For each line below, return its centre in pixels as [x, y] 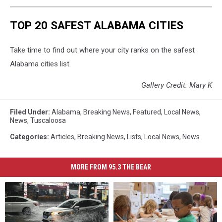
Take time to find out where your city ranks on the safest [102, 50]
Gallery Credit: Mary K [177, 85]
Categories [28, 137]
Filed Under [29, 112]
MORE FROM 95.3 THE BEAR [111, 167]
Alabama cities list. [41, 64]
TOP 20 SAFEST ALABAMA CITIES [97, 25]
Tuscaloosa [48, 120]
